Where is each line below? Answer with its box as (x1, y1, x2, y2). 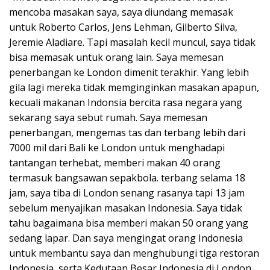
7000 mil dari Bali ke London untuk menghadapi (9, 140, 225, 154)
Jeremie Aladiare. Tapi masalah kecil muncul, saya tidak (9, 35, 256, 49)
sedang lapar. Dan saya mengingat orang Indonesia (9, 231, 243, 245)
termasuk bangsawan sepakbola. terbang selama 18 (9, 171, 245, 184)
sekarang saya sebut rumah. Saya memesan (9, 110, 207, 124)
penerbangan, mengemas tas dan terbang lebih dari (9, 125, 245, 139)
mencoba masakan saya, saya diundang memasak (9, 5, 233, 19)
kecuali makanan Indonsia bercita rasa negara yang (9, 95, 242, 109)
